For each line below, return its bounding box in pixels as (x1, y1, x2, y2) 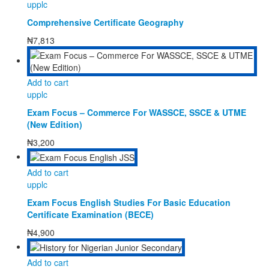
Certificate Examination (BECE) (27, 208, 154, 220)
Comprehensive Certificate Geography (27, 16, 184, 28)
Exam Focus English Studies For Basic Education (27, 196, 231, 208)
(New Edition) (27, 118, 82, 130)
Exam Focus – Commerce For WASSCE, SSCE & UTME (27, 106, 246, 118)
